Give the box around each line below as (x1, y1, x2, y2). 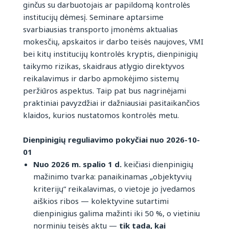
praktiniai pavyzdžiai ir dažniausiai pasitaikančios (23, 98, 200, 108)
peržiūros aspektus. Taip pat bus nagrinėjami (23, 85, 186, 96)
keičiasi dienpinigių (121, 159, 193, 170)
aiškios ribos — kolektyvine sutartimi (33, 196, 169, 207)
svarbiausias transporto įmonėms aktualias (23, 24, 178, 35)
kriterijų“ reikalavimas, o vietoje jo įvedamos (33, 184, 195, 194)
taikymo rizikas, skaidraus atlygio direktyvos (23, 61, 185, 72)
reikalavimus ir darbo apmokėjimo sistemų (23, 73, 179, 84)
